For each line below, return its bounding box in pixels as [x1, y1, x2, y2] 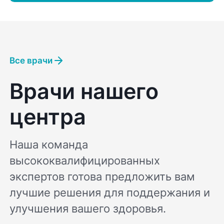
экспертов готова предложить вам [9, 170, 195, 183]
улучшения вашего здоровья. [9, 202, 166, 215]
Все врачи [9, 55, 53, 65]
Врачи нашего [9, 77, 159, 104]
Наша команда [9, 138, 88, 151]
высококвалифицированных [9, 154, 160, 167]
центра [9, 103, 86, 129]
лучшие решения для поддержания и [9, 186, 210, 199]
